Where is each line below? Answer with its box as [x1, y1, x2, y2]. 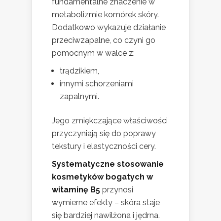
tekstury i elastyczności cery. [52, 142, 156, 151]
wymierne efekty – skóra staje [52, 198, 160, 208]
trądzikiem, [60, 66, 99, 76]
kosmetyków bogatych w [52, 172, 153, 182]
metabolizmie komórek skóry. [52, 10, 159, 20]
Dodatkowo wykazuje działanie [52, 23, 166, 33]
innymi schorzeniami [60, 79, 134, 89]
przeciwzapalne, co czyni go [52, 36, 155, 45]
